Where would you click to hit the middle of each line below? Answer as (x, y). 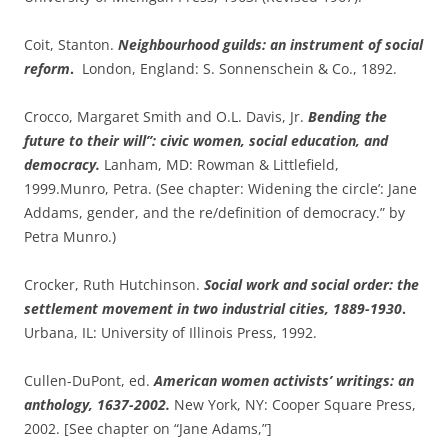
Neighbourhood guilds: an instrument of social (270, 44)
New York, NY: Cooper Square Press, (293, 404)
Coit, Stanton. (71, 44)
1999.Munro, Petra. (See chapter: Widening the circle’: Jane (220, 188)
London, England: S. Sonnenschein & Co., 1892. (235, 68)
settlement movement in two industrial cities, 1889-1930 (213, 308)
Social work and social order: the (311, 284)
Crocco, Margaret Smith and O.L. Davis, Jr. (166, 116)
